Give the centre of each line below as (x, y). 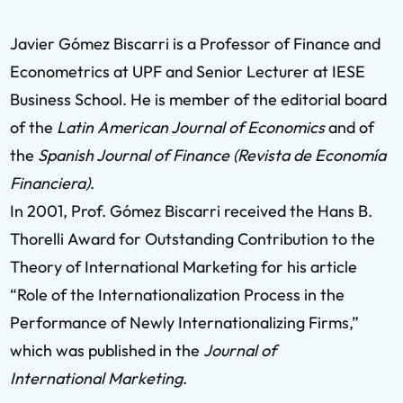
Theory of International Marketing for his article (184, 267)
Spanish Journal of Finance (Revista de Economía (210, 155)
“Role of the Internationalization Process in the (177, 295)
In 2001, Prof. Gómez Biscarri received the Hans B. (191, 211)
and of (349, 127)
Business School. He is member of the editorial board (198, 99)
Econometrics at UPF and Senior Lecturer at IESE (188, 72)
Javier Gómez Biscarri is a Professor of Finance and (195, 44)
